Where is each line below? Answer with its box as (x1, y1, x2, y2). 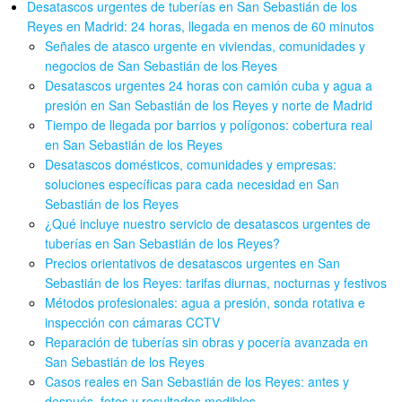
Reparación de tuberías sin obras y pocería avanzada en (45, 333, 369, 352)
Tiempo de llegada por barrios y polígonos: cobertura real (45, 116, 373, 135)
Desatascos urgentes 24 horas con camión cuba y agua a (45, 76, 373, 95)
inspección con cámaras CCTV (45, 313, 221, 332)
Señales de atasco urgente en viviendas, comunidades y (45, 37, 366, 56)
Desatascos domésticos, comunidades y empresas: (45, 155, 337, 174)
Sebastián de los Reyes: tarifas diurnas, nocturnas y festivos (45, 274, 388, 293)
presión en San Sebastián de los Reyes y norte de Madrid (45, 96, 373, 115)
